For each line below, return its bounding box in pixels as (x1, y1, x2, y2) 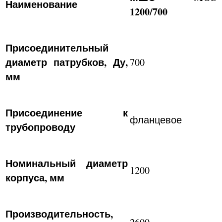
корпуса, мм (5, 170, 64, 185)
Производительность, (5, 207, 113, 221)
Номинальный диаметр (5, 156, 128, 170)
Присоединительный (5, 41, 109, 55)
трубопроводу (5, 120, 75, 134)
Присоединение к (5, 106, 128, 120)
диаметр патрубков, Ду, (5, 55, 128, 69)
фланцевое (130, 113, 182, 126)
